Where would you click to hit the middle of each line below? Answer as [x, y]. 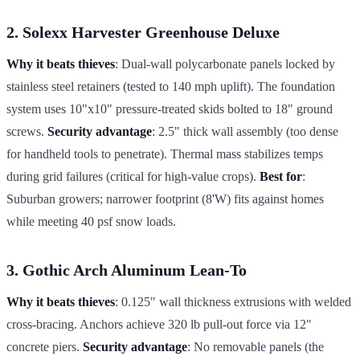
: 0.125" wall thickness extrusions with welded [233, 301]
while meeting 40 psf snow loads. [91, 221]
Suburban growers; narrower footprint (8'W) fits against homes [165, 198]
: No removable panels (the [256, 346]
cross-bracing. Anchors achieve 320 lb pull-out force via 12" [159, 324]
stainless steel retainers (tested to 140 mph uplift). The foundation [171, 86]
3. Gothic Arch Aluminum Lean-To [127, 270]
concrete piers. [45, 346]
